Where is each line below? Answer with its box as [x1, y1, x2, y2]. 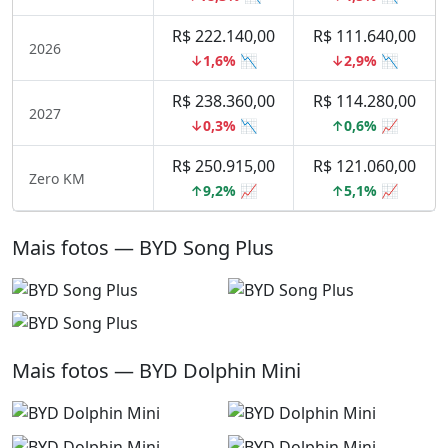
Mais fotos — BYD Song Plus [12, 234, 274, 261]
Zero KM [29, 168, 85, 188]
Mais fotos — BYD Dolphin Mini [12, 357, 301, 385]
